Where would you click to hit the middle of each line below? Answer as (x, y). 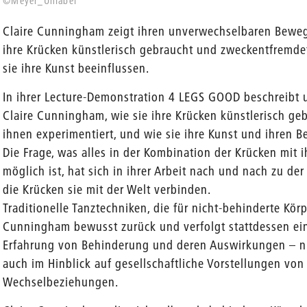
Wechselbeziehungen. (61, 282)
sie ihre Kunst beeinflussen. (76, 68)
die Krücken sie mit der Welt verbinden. (107, 189)
